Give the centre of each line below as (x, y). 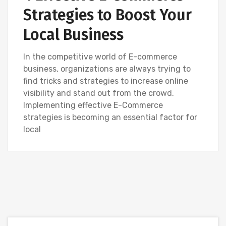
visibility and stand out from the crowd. (99, 93)
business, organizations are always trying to (107, 69)
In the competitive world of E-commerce (100, 57)
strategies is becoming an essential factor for (110, 117)
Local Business (73, 35)
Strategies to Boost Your (107, 15)
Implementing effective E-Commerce (93, 105)
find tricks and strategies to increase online (106, 81)
